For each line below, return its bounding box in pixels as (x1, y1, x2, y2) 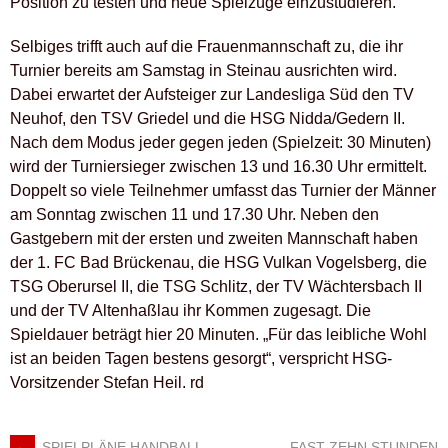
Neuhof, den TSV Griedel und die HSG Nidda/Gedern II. (10, 109, 405, 127)
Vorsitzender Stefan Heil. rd (10, 373, 204, 391)
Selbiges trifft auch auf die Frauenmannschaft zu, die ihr (10, 37, 403, 55)
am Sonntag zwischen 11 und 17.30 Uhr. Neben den (10, 205, 379, 223)
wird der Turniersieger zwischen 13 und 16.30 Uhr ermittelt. (10, 157, 427, 175)
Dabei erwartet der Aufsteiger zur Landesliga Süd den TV (10, 85, 414, 103)
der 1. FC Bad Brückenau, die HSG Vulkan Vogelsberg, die (10, 253, 427, 271)
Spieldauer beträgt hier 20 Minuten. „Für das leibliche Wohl (10, 325, 427, 343)
